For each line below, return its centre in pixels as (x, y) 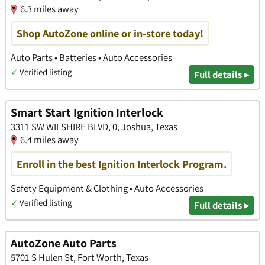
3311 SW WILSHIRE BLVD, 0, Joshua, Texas (94, 126)
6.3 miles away (49, 9)
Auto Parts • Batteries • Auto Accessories (91, 58)
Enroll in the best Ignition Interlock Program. (122, 164)
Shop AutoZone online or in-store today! (110, 33)
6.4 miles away (49, 139)
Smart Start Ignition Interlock (87, 112)
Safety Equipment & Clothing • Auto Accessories (107, 188)
